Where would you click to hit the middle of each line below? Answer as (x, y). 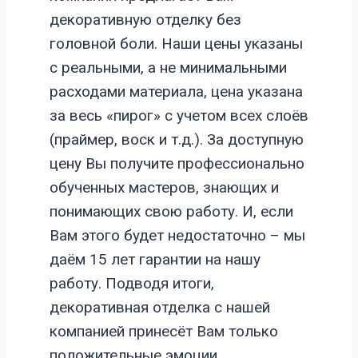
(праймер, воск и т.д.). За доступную (177, 139)
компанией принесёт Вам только (164, 331)
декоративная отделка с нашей (160, 307)
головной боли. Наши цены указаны (176, 43)
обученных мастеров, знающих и (164, 187)
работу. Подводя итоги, (132, 283)
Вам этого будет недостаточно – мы (177, 235)
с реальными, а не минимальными (168, 67)
